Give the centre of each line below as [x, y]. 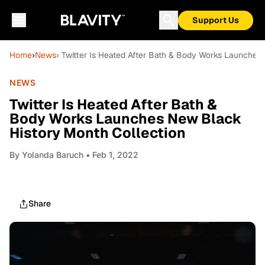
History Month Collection [98, 133]
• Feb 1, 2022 [111, 155]
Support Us [216, 20]
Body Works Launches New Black [126, 119]
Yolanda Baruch [53, 155]
